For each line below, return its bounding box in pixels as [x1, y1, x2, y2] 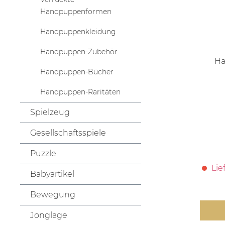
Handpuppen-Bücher [40, 67, 114, 76]
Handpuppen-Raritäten [40, 87, 121, 96]
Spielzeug [30, 107, 70, 117]
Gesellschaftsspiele [30, 128, 106, 138]
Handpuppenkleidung [40, 27, 116, 36]
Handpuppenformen [40, 7, 111, 16]
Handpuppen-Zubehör [40, 47, 118, 56]
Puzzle [30, 148, 56, 158]
